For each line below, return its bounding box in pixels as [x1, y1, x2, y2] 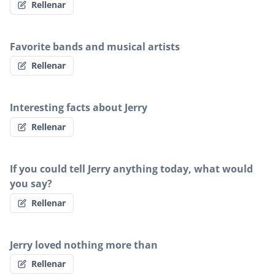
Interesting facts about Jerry [10, 101, 147, 115]
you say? [10, 177, 52, 191]
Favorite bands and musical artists [10, 39, 180, 53]
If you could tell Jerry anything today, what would [10, 162, 253, 176]
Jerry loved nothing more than [10, 238, 158, 252]
